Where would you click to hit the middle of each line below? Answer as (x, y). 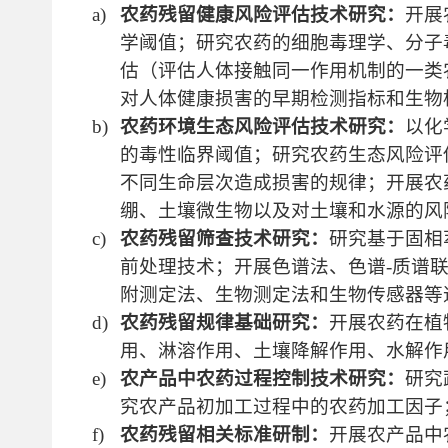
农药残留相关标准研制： (225, 434)
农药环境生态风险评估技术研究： (263, 126)
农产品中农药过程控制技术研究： (263, 378)
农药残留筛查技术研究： (225, 238)
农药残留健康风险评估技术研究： (263, 14)
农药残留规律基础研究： (225, 322)
